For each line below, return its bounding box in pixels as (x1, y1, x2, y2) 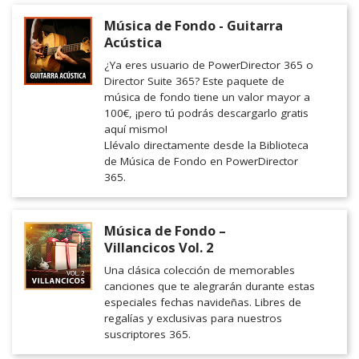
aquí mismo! (104, 122, 167, 137)
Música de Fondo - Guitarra (104, 16, 283, 35)
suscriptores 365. (104, 327, 191, 342)
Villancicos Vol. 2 (104, 238, 213, 257)
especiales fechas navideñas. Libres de (104, 295, 301, 310)
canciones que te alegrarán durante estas (104, 279, 315, 294)
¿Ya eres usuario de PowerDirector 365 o (104, 58, 313, 73)
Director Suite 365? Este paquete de (104, 74, 284, 89)
